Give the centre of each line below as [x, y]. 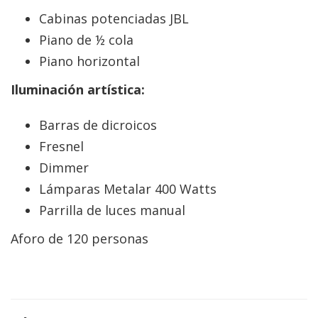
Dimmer [64, 168]
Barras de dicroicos [98, 125]
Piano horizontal [89, 61]
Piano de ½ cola [86, 40]
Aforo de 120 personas [79, 239]
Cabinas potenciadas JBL [114, 19]
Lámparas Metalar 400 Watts [128, 189]
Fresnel [61, 147]
